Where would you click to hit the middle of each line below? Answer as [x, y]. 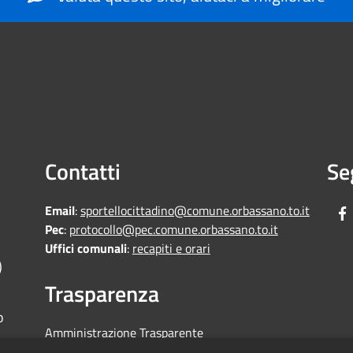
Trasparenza [102, 294]
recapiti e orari [171, 249]
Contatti [82, 172]
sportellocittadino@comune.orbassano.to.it [195, 211]
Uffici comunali [85, 249]
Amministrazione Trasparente [124, 333]
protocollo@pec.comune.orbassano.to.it [173, 230]
